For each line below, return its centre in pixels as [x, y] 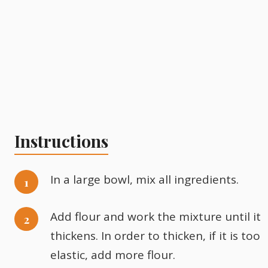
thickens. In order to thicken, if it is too [155, 236]
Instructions [61, 141]
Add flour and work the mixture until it [156, 217]
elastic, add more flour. [113, 255]
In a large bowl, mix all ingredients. [144, 179]
